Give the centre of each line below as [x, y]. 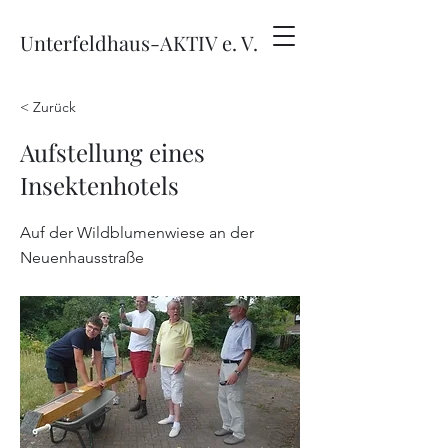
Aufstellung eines [112, 152]
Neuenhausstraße [82, 257]
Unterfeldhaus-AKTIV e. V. [139, 42]
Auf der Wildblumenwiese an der [137, 232]
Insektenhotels [99, 185]
